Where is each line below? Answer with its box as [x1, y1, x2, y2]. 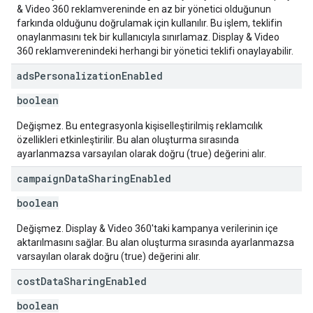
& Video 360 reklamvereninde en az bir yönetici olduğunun [17, 3, 271, 15]
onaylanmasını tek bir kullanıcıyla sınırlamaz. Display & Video [17, 31, 279, 43]
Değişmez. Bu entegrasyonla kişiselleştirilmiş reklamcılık [17, 120, 263, 131]
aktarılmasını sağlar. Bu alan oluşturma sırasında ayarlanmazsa [17, 237, 294, 248]
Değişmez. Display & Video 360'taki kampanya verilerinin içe [17, 223, 278, 234]
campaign [17, 172, 65, 185]
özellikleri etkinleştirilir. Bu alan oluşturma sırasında [17, 134, 239, 145]
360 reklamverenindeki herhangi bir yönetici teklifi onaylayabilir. [17, 45, 293, 57]
